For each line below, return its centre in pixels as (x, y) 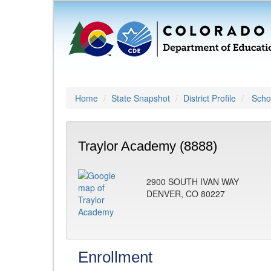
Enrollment (115, 257)
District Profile (210, 98)
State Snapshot (141, 98)
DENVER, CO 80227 (186, 194)
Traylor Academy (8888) (148, 146)
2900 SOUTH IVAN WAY (193, 181)
